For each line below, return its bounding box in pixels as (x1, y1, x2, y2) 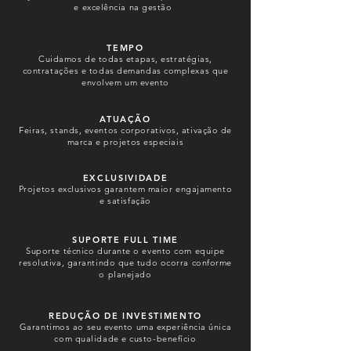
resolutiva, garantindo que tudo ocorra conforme (19, 257, 232, 268)
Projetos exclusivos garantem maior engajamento (18, 183, 233, 194)
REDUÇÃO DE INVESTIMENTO (49, 310, 202, 321)
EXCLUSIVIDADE (82, 172, 168, 183)
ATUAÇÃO (100, 114, 151, 125)
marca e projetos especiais (67, 136, 184, 147)
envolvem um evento (81, 77, 169, 88)
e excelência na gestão (74, 2, 172, 13)
